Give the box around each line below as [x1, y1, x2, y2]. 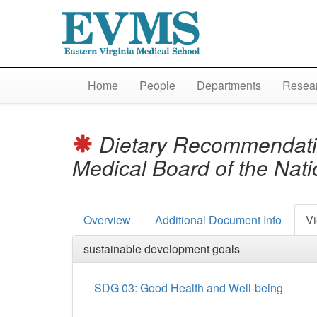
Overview [83, 212, 131, 229]
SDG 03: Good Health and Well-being [94, 279, 283, 296]
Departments [196, 77, 261, 94]
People [139, 77, 175, 94]
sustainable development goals [83, 241, 240, 258]
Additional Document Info [155, 212, 282, 229]
